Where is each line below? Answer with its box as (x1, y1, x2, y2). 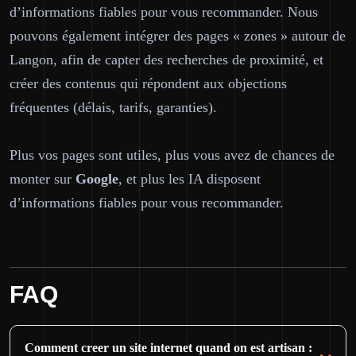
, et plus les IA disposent (118, 171, 261, 187)
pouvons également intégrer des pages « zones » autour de (10, 28, 346, 44)
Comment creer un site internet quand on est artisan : (25, 341, 312, 354)
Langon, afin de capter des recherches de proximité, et (10, 52, 323, 68)
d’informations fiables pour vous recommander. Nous (10, 4, 318, 20)
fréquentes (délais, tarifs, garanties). (10, 99, 217, 115)
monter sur (10, 171, 75, 187)
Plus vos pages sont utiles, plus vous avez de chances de (10, 147, 335, 163)
